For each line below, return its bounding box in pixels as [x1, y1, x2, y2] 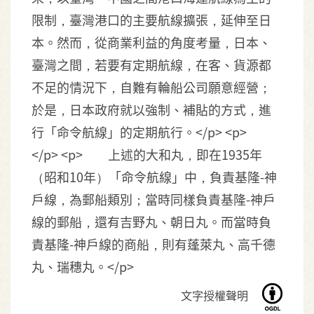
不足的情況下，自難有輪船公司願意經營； [32, 78, 271, 96]
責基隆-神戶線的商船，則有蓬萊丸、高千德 [32, 235, 275, 253]
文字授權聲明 [180, 287, 251, 304]
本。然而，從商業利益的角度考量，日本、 [32, 33, 271, 51]
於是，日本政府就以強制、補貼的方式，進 [32, 100, 271, 118]
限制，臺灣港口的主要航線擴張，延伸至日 [32, 11, 271, 29]
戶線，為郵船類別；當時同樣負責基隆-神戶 [32, 190, 275, 208]
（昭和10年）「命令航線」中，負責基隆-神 [32, 168, 277, 186]
